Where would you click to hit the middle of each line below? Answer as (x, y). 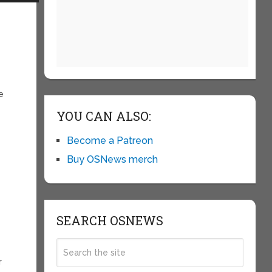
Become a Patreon (110, 141)
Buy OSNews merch (112, 159)
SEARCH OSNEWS (110, 220)
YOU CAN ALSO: (104, 116)
